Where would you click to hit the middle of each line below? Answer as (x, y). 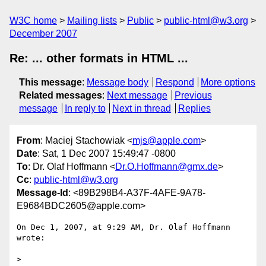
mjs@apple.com (167, 141)
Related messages (61, 95)
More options (228, 82)
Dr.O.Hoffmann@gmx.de (167, 167)
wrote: (31, 238)
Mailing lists (92, 20)
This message (50, 82)
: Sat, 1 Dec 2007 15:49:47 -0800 (107, 154)
